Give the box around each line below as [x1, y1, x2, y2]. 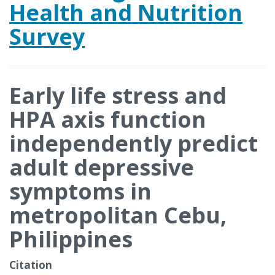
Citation [9, 258, 52, 272]
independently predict [9, 128, 258, 158]
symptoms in [9, 176, 152, 206]
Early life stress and [9, 80, 227, 110]
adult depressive [9, 152, 194, 182]
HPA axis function [9, 104, 206, 134]
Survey [9, 21, 85, 52]
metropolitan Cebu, [9, 200, 227, 230]
